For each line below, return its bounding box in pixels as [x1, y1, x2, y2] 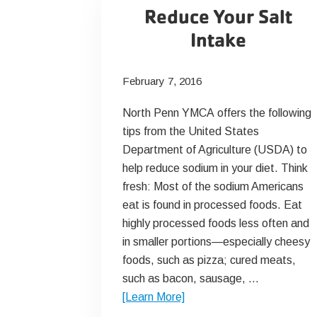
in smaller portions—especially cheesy [122, 236, 310, 248]
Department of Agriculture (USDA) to [122, 144, 307, 156]
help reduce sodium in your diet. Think [122, 162, 308, 174]
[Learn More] [122, 291, 185, 303]
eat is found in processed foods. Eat [122, 199, 302, 211]
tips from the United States [122, 125, 259, 137]
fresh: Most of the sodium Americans [122, 180, 304, 192]
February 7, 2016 [122, 75, 202, 87]
